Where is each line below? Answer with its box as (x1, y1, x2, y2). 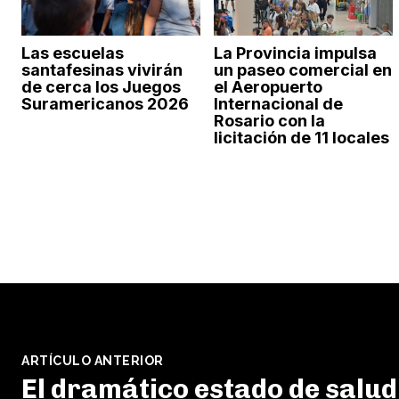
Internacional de (213, 94, 343, 113)
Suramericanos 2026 (21, 94, 189, 113)
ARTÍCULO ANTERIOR (21, 353, 164, 368)
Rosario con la (213, 110, 325, 130)
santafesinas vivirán (21, 60, 183, 79)
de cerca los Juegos (21, 77, 181, 96)
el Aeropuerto (213, 77, 322, 96)
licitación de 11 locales (213, 127, 389, 147)
